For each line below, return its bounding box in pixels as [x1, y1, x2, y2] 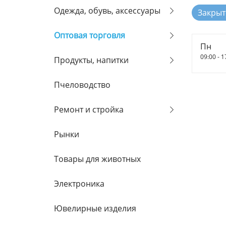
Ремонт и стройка [54, 104, 124, 115]
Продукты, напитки [54, 54, 129, 66]
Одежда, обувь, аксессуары [54, 5, 160, 16]
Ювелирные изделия [54, 203, 136, 214]
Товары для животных [54, 153, 141, 164]
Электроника [54, 178, 104, 189]
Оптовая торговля [54, 30, 125, 41]
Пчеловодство [54, 79, 110, 90]
